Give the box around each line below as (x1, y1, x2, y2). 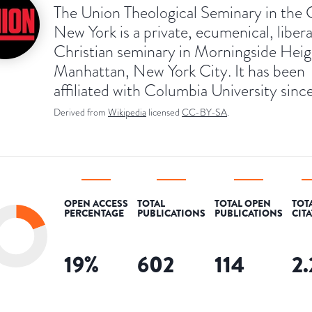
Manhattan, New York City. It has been (54, 58, 305, 82)
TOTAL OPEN (214, 196, 271, 210)
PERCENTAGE (64, 205, 124, 220)
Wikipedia (108, 105, 146, 119)
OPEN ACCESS (64, 196, 128, 210)
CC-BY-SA (182, 105, 227, 119)
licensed (148, 105, 182, 119)
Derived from (54, 105, 106, 119)
